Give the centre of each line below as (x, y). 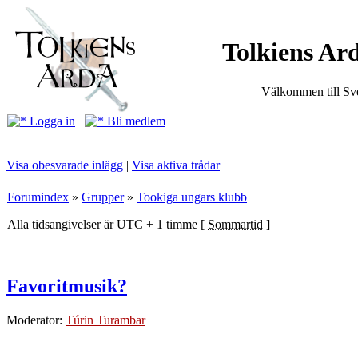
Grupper (103, 197)
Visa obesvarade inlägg (65, 165)
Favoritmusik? (67, 286)
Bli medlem (135, 121)
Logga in (51, 121)
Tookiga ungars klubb (192, 197)
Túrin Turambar (105, 320)
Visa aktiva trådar (176, 165)
